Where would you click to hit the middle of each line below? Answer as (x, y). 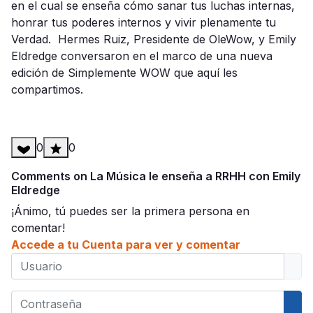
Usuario (31, 261)
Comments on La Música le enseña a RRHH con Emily (156, 176)
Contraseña (41, 298)
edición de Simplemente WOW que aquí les (124, 73)
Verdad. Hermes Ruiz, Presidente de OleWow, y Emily (154, 39)
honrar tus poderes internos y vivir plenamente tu (144, 22)
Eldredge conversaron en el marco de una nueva (142, 56)
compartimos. (47, 89)
